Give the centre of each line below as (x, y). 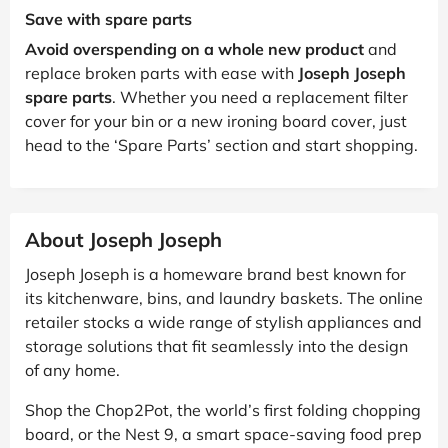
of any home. (72, 369)
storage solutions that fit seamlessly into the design (216, 345)
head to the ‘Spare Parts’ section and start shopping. (221, 144)
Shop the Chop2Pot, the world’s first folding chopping (223, 409)
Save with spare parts (108, 18)
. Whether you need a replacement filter (260, 96)
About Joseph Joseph (123, 239)
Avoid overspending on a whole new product (194, 48)
